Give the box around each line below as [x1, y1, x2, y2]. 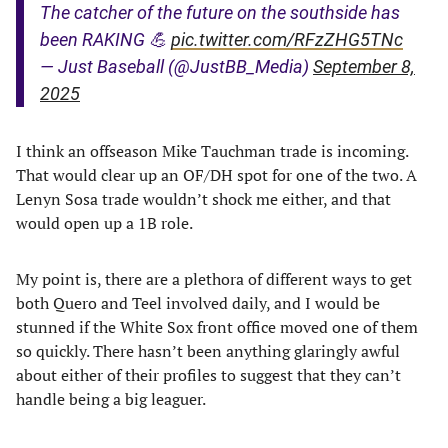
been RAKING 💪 [40, 28, 171, 50]
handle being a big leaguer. [16, 387, 206, 410]
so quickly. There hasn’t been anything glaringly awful [16, 339, 400, 362]
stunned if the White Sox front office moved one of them [16, 315, 418, 338]
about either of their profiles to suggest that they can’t [16, 363, 401, 386]
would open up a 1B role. [16, 211, 193, 234]
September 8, [313, 55, 415, 77]
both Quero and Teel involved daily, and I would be [16, 291, 380, 314]
